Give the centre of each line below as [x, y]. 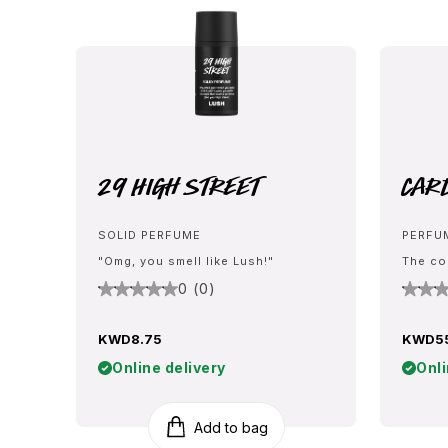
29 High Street [179, 186]
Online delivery [169, 367]
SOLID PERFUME [149, 235]
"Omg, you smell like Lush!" [186, 261]
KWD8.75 [130, 339]
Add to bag [230, 427]
